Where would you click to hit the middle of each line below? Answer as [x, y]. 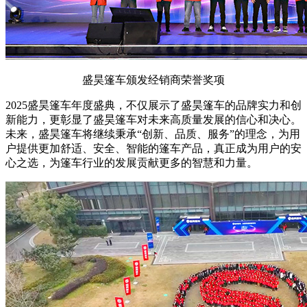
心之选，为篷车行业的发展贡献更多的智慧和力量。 [132, 162]
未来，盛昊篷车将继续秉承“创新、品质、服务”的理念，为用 [153, 134]
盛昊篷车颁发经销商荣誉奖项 [153, 79]
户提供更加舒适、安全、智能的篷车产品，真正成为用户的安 [153, 148]
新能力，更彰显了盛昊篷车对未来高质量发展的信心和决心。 [153, 119]
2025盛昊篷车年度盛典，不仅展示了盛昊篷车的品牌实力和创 [153, 105]
